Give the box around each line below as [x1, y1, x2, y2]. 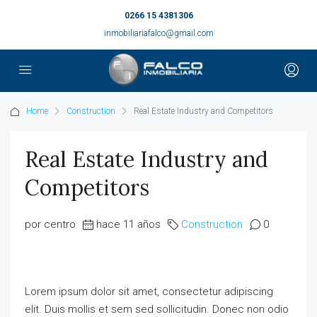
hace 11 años [96, 218, 161, 231]
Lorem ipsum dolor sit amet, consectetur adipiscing [25, 285, 273, 298]
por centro [25, 218, 76, 231]
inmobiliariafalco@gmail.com [103, 28, 214, 38]
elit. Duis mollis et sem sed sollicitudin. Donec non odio [25, 303, 289, 316]
